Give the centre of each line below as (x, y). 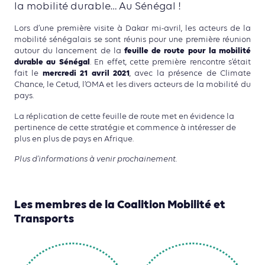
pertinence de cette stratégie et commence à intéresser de (125, 127)
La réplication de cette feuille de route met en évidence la (124, 116)
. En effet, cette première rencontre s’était (170, 62)
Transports (44, 220)
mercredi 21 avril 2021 (84, 74)
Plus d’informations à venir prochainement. (96, 159)
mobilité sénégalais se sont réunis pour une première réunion (132, 40)
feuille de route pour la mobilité (188, 51)
